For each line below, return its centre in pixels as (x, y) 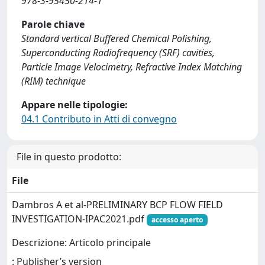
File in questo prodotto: (69, 157)
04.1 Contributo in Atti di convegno (99, 119)
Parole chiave (53, 24)
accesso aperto (177, 220)
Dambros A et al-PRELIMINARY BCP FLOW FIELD (117, 205)
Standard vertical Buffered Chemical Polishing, (117, 38)
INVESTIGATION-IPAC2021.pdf (79, 219)
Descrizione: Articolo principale (81, 243)
